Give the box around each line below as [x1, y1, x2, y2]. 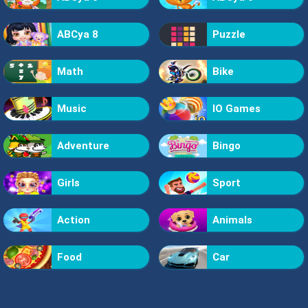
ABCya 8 [57, 27, 98, 41]
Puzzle [212, 27, 245, 41]
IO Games [212, 102, 261, 115]
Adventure [57, 139, 109, 152]
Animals [212, 213, 252, 226]
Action [57, 213, 90, 226]
